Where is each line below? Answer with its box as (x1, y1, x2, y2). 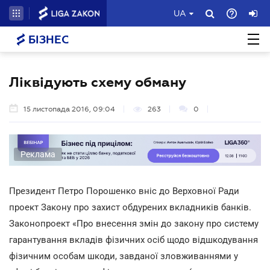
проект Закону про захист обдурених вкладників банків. (9, 201, 251, 213)
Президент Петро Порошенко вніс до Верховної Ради (9, 185, 239, 196)
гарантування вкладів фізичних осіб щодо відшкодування (9, 234, 258, 245)
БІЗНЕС (25, 34, 69, 46)
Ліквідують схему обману (9, 74, 186, 90)
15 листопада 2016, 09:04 (24, 105, 115, 113)
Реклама (20, 149, 55, 159)
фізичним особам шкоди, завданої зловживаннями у (9, 250, 238, 262)
